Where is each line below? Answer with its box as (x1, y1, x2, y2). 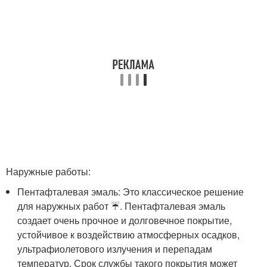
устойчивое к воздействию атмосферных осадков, (17, 228, 240, 242)
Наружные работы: (6, 164, 91, 179)
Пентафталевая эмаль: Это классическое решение (17, 185, 244, 199)
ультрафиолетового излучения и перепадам (17, 242, 213, 256)
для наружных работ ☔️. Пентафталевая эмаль (17, 199, 226, 213)
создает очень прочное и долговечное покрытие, (17, 213, 232, 228)
